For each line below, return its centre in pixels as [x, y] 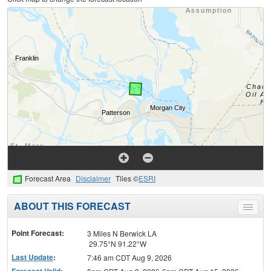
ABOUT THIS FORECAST [72, 206]
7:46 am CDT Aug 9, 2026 [129, 258]
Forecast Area [48, 178]
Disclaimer [93, 178]
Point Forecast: [38, 233]
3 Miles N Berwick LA [122, 233]
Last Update [32, 257]
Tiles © [127, 178]
